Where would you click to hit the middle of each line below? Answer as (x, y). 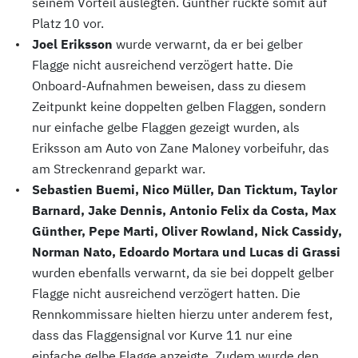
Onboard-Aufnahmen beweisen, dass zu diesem (169, 86)
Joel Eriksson (74, 44)
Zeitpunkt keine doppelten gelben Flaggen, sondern (179, 107)
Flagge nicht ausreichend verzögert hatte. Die (163, 65)
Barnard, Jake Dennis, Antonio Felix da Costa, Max (184, 211)
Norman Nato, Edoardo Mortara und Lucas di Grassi (186, 252)
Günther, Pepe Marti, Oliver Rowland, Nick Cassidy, (187, 231)
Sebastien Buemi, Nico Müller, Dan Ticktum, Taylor (185, 190)
